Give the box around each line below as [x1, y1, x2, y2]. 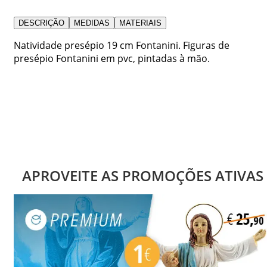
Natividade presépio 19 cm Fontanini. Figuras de [14, 38, 229, 52]
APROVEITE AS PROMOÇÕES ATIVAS [21, 165, 263, 185]
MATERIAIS [119, 18, 162, 27]
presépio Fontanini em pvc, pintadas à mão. [14, 51, 210, 65]
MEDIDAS [74, 18, 110, 27]
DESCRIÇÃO [18, 18, 64, 27]
